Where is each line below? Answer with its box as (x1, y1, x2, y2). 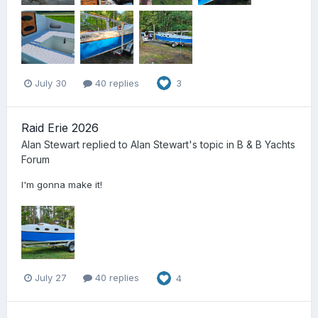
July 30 (35, 77, 67, 89)
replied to (79, 138, 131, 150)
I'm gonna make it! (21, 178, 102, 190)
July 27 (35, 272, 67, 284)
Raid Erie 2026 (21, 120, 99, 135)
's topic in (189, 138, 237, 150)
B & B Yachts (237, 138, 295, 150)
